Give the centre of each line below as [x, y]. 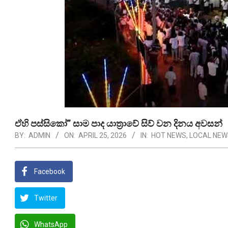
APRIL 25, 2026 [103, 135]
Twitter [46, 198]
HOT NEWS [169, 135]
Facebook [50, 172]
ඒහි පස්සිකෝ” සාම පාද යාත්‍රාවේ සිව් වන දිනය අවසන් [119, 123]
